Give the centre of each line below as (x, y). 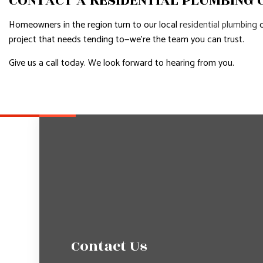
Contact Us (109, 247)
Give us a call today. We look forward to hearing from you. (122, 63)
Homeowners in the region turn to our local (94, 25)
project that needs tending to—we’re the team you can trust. (127, 40)
